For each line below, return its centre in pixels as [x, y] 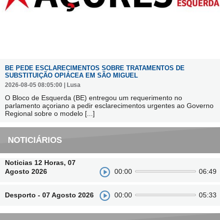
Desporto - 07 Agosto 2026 [49, 195]
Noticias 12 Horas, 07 [40, 163]
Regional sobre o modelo [45, 114]
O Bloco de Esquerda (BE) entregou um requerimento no [94, 98]
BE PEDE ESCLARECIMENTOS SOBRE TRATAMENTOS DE [95, 68]
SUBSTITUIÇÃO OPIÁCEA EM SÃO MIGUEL [71, 76]
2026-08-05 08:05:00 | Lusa [43, 85]
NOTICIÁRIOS [35, 140]
